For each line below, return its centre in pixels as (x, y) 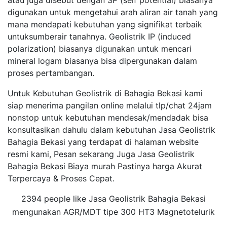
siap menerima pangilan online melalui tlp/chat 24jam (110, 105)
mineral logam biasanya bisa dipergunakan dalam (102, 61)
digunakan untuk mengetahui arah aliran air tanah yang (113, 12)
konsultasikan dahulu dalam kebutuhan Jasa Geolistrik (111, 130)
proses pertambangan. (51, 73)
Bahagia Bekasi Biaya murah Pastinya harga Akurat (105, 166)
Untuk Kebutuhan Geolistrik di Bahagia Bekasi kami (105, 93)
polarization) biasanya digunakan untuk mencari (100, 49)
